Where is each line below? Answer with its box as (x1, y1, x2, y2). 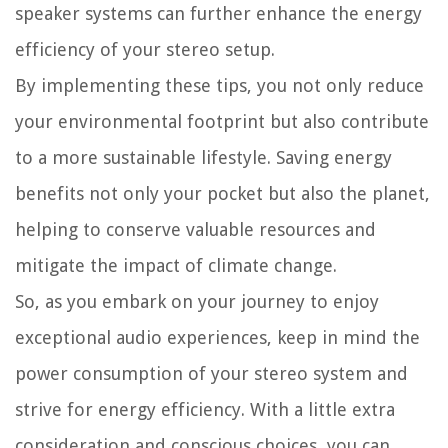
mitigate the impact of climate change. (15, 254, 337, 276)
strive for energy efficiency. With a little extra (15, 398, 395, 420)
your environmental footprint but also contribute (15, 110, 429, 132)
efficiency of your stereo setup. (15, 38, 275, 60)
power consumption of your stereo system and (15, 362, 408, 384)
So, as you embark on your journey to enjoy (15, 290, 379, 312)
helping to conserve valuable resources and (15, 218, 376, 240)
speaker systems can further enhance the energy (15, 2, 422, 24)
